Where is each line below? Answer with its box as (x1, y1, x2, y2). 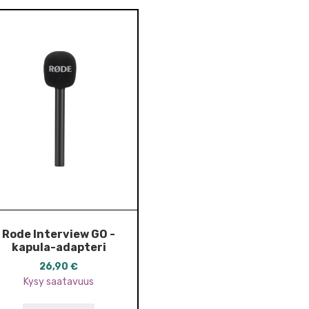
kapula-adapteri (11, 240, 106, 254)
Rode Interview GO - (2, 227, 116, 241)
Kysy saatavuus (23, 276, 94, 288)
